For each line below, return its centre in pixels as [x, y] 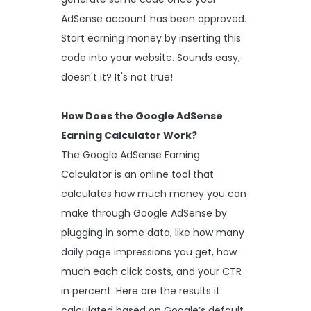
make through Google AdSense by [144, 213]
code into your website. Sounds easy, [151, 57]
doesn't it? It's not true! [117, 77]
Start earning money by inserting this [151, 38]
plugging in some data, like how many [153, 232]
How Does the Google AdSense [142, 116]
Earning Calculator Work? [129, 135]
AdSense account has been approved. [154, 18]
